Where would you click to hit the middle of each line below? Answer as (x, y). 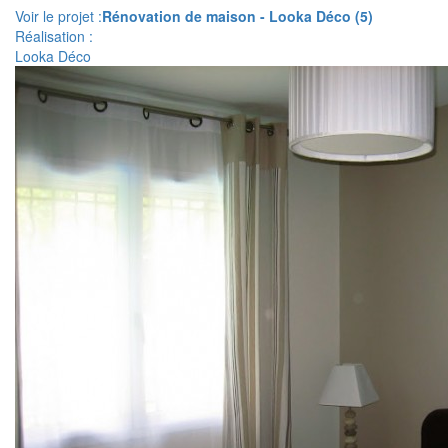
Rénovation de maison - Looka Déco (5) (237, 16)
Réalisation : (54, 36)
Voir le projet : (58, 16)
